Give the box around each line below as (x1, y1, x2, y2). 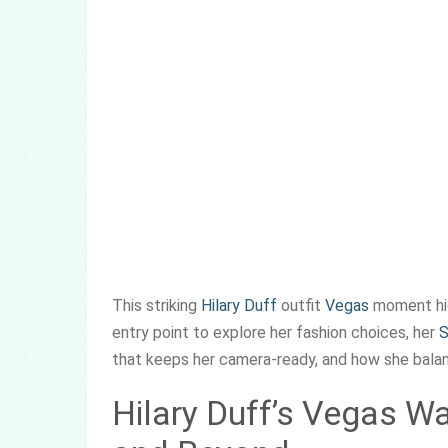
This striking (112, 296, 201, 315)
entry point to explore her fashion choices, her (112, 323, 439, 342)
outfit (277, 296, 325, 315)
